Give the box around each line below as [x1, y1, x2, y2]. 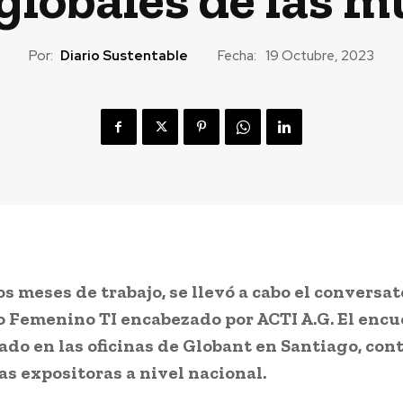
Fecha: [217, 46, 256, 65]
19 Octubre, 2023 [264, 47, 374, 66]
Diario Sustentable [59, 46, 188, 65]
